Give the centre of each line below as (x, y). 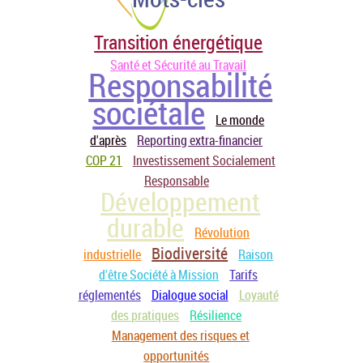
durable (146, 227)
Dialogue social (190, 295)
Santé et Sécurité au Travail (179, 65)
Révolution (222, 233)
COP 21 (104, 160)
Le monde (240, 120)
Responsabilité (181, 85)
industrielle (113, 254)
